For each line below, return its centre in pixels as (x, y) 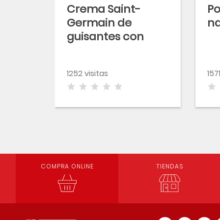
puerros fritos (103, 50)
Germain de (99, 23)
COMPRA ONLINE (67, 166)
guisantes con (105, 37)
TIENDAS (170, 166)
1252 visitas (87, 73)
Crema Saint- (104, 9)
